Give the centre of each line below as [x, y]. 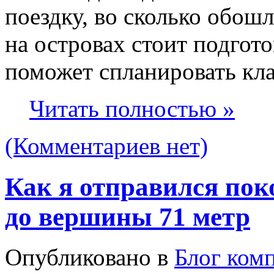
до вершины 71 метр [128, 217]
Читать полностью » [132, 108]
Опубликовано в [90, 257]
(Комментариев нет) [106, 146]
